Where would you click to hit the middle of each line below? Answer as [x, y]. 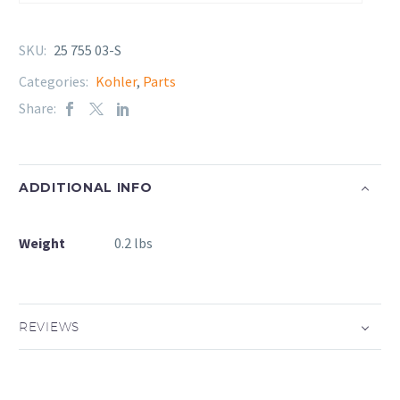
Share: [37, 108]
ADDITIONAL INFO [86, 187]
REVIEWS [49, 326]
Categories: [55, 82]
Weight [42, 243]
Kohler [116, 82]
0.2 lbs [133, 243]
